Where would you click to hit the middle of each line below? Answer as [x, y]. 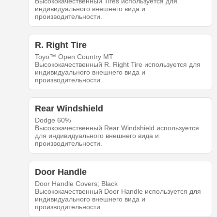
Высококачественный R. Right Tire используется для [117, 65]
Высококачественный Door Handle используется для [118, 192]
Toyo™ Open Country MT [74, 57]
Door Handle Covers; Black [76, 184]
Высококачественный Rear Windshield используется [117, 128]
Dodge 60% [53, 120]
